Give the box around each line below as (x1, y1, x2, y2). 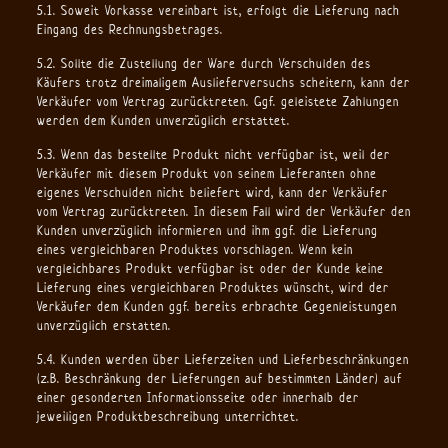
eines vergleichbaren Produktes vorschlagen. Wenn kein (36, 241, 353, 258)
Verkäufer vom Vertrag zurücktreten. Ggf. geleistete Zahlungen (36, 93, 399, 110)
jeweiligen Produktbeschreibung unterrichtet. (36, 408, 299, 425)
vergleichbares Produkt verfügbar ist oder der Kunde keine (36, 260, 384, 277)
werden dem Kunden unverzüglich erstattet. (36, 112, 290, 129)
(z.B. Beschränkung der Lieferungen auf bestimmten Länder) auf (36, 370, 402, 387)
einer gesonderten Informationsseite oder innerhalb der (36, 389, 359, 406)
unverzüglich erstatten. (36, 317, 171, 334)
